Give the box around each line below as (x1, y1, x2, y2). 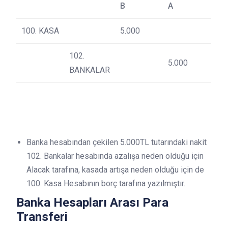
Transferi (16, 210, 68, 224)
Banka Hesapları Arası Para (16, 195, 168, 210)
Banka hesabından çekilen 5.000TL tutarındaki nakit (26, 137, 207, 147)
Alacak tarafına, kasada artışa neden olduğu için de (26, 165, 204, 175)
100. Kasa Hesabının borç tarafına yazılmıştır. (26, 179, 185, 188)
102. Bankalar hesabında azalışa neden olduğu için (26, 151, 204, 161)
